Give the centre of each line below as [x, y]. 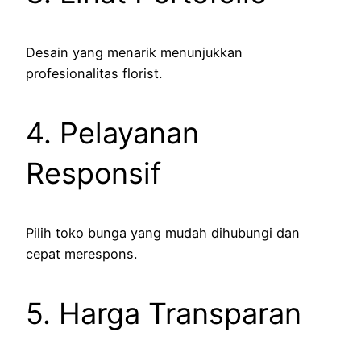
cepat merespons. [81, 254]
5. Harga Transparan [164, 314]
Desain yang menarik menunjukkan [134, 53]
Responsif [93, 174]
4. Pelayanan [112, 133]
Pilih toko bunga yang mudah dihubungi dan [163, 233]
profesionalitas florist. [94, 74]
